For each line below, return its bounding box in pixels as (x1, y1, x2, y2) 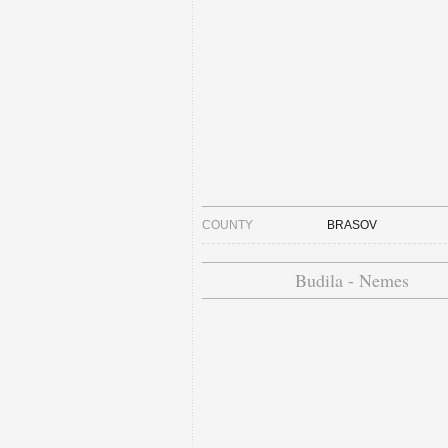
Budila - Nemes (295, 268, 409, 293)
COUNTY (202, 218, 253, 233)
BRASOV (327, 218, 377, 233)
